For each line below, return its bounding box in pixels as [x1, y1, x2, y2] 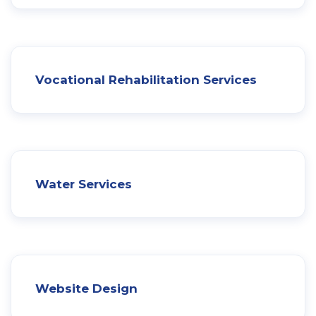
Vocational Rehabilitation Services [35, 72, 257, 87]
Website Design [35, 281, 138, 296]
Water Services [35, 176, 132, 191]
